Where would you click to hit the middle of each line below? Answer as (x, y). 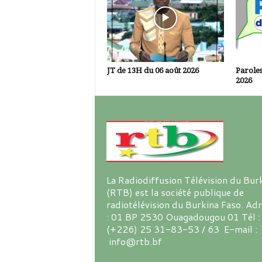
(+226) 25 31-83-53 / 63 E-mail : (182, 229)
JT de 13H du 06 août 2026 (153, 70)
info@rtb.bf (134, 241)
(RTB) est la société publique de (175, 192)
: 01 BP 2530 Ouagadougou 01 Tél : (183, 217)
